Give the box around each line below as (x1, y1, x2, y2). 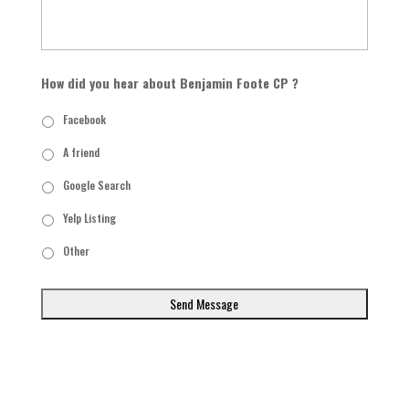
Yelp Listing (62, 209, 116, 226)
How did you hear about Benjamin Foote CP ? (40, 73, 299, 92)
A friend (62, 143, 100, 161)
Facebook (62, 110, 106, 128)
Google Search (62, 176, 131, 194)
